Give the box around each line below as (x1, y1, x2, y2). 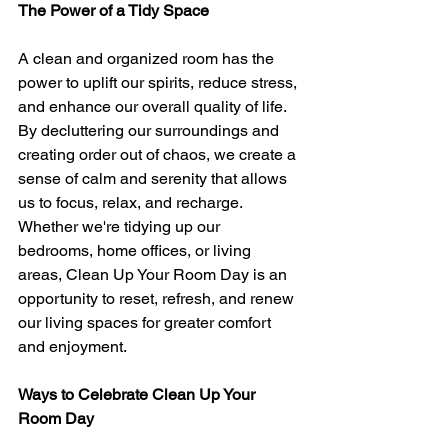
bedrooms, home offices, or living (18, 240, 255, 260)
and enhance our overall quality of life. (18, 96, 290, 116)
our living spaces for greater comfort (18, 312, 275, 332)
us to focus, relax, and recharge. (18, 192, 246, 212)
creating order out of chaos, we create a (18, 144, 300, 164)
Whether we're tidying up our (18, 216, 224, 236)
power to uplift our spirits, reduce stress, (18, 72, 301, 92)
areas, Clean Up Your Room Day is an (18, 264, 291, 284)
